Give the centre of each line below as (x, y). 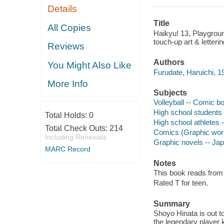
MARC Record (67, 149)
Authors (169, 62)
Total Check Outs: (77, 128)
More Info (68, 84)
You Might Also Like (90, 65)
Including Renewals (75, 137)
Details (62, 9)
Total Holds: (67, 115)
